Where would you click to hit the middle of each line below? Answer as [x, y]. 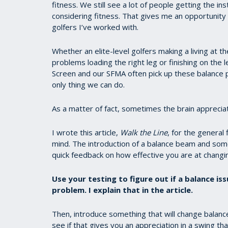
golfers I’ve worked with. [95, 27]
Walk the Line [144, 132]
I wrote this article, [86, 132]
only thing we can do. [88, 84]
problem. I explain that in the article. [122, 190]
